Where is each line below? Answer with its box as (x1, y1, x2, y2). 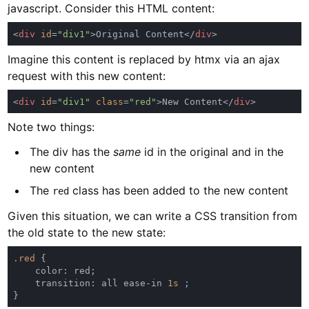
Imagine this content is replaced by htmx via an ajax (8, 52, 281, 67)
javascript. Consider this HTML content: (8, 1, 215, 16)
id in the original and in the (141, 145, 284, 159)
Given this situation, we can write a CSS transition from (8, 209, 298, 223)
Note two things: (8, 120, 95, 134)
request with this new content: (8, 69, 166, 83)
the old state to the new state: (8, 226, 166, 240)
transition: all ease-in (13, 278, 168, 289)
